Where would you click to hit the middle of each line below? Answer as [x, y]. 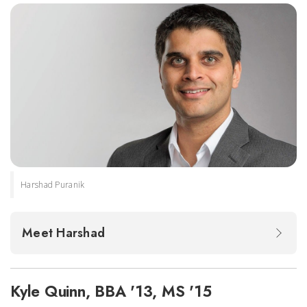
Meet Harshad [65, 233]
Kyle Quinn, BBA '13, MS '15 [111, 291]
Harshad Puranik [53, 184]
